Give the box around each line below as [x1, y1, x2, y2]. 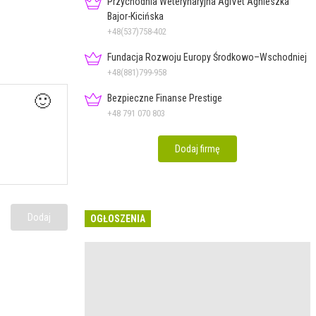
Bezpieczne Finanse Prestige [107, 92, 222, 104]
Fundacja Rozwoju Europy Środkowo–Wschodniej [107, 51, 307, 63]
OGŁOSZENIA [90, 212, 145, 224]
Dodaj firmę [175, 142, 220, 154]
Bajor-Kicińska [107, 10, 164, 22]
